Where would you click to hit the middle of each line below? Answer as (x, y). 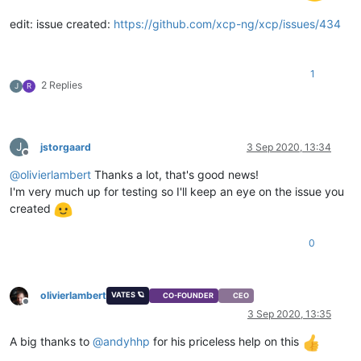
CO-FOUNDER (189, 296)
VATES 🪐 (127, 294)
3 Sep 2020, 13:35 (289, 314)
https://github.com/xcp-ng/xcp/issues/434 (227, 24)
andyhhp (127, 342)
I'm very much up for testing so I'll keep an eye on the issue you (177, 192)
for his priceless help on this (226, 342)
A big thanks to (51, 342)
